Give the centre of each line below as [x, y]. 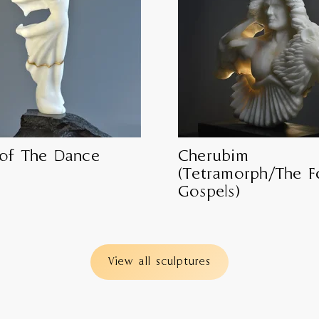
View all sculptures [159, 262]
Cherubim [213, 157]
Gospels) [209, 193]
